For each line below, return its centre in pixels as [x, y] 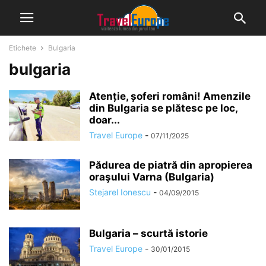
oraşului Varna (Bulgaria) [152, 177]
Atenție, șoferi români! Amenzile [170, 96]
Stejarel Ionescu [120, 192]
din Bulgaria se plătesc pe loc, [163, 108]
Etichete [23, 48]
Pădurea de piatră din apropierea [171, 165]
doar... [104, 120]
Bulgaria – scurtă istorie [148, 233]
